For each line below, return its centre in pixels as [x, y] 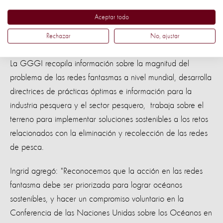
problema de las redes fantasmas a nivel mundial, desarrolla [111, 77]
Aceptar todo [111, 17]
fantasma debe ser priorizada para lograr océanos [96, 185]
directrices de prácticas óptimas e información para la [101, 91]
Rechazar [58, 36]
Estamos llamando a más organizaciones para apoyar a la [109, 26]
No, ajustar [165, 36]
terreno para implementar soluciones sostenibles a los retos [109, 119]
